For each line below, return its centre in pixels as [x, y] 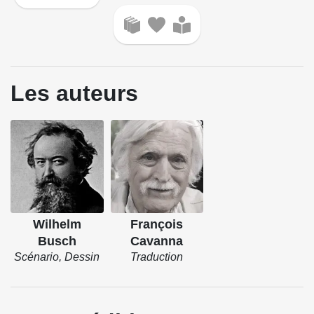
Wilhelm [57, 225]
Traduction [157, 257]
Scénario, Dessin [57, 257]
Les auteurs [74, 94]
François [157, 225]
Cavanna [157, 241]
